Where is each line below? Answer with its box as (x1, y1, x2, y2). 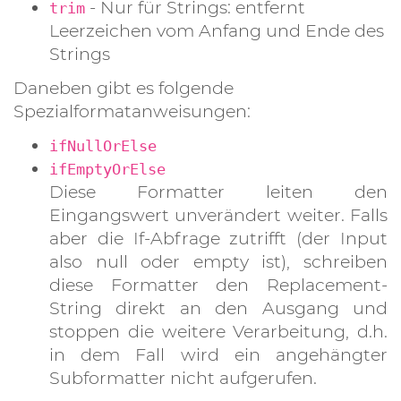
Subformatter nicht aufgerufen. (49, 367, 317, 388)
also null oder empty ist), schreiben (49, 251, 388, 272)
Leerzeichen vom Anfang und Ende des (49, 20, 384, 41)
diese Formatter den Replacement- (49, 274, 388, 295)
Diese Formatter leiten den (49, 181, 388, 202)
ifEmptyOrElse (49, 160, 166, 178)
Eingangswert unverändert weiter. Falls (49, 204, 388, 226)
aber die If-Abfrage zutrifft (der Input (49, 227, 388, 249)
